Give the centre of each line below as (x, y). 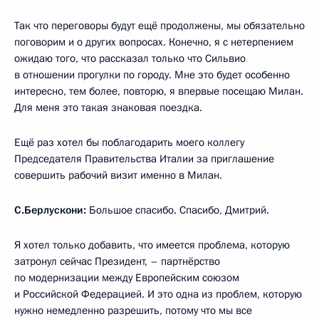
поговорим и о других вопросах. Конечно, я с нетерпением (154, 42)
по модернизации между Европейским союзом (127, 277)
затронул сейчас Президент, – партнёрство (117, 261)
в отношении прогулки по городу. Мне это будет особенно (152, 74)
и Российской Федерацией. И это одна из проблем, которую (158, 294)
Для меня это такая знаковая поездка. (108, 107)
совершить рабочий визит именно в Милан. (118, 175)
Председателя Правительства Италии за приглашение (144, 158)
